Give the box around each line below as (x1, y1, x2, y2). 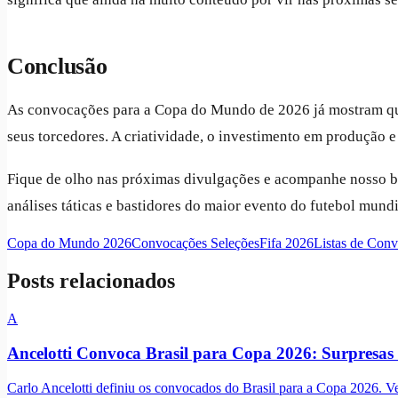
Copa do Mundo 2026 (7, 235, 131, 251)
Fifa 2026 (259, 235, 314, 251)
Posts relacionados (7, 269, 175, 293)
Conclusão (7, 53, 107, 80)
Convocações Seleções (131, 235, 259, 251)
